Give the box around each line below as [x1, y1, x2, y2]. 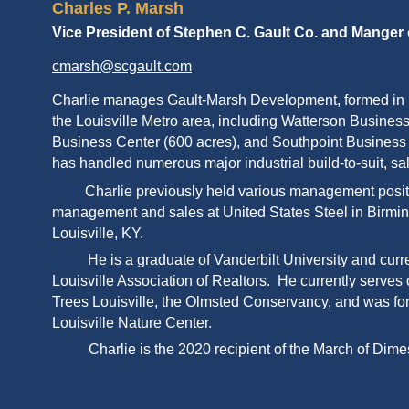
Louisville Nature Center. [52, 315, 212, 330]
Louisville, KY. [52, 225, 143, 241]
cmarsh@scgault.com [52, 58, 192, 74]
